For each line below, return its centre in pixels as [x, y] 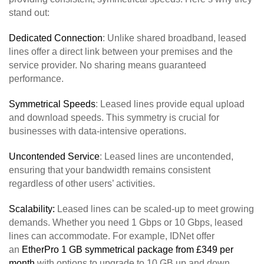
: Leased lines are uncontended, [166, 156]
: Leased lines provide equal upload [170, 104]
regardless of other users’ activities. [82, 183]
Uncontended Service [54, 156]
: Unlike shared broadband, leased [174, 38]
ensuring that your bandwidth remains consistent [110, 170]
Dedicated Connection [56, 38]
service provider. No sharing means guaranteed [108, 65]
